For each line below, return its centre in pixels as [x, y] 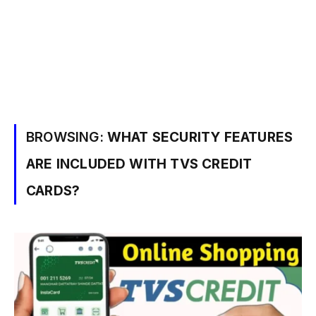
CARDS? [53, 191]
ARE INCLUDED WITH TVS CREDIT [139, 164]
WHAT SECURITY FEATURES [200, 137]
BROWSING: [67, 137]
